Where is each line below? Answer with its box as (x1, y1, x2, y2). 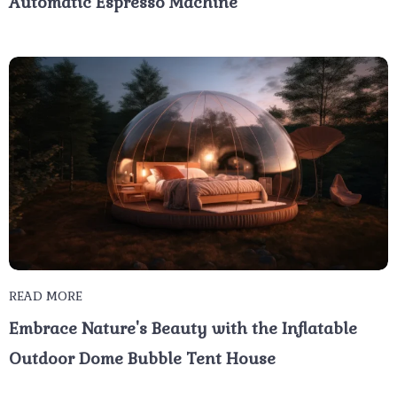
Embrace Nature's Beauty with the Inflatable (9, 318, 357, 339)
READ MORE (9, 288, 82, 305)
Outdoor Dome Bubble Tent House (9, 348, 276, 370)
